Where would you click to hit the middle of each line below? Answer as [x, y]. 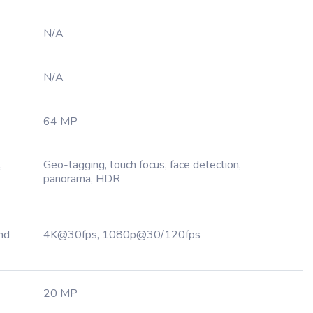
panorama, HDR [82, 179]
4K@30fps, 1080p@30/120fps [122, 235]
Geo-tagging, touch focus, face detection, [142, 165]
